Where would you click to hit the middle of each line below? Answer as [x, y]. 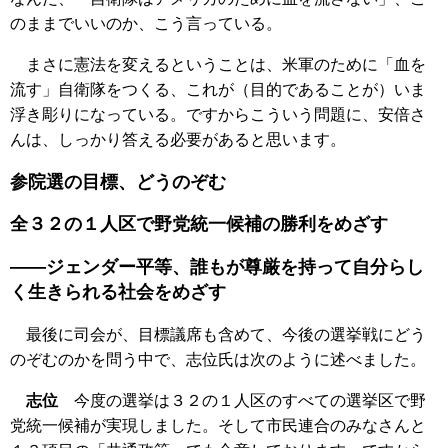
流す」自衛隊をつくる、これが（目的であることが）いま [218, 89]
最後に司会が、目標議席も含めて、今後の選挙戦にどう [218, 335]
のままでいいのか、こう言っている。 [146, 23]
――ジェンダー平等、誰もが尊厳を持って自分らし [217, 266]
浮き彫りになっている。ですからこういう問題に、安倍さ [218, 114]
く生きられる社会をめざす [118, 291]
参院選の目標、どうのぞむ [118, 181]
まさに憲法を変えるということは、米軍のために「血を [218, 64]
